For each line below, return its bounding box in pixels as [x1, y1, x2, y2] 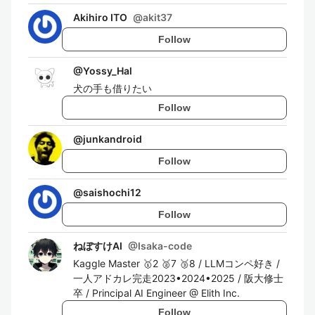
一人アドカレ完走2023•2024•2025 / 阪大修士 [73, 272, 283, 284]
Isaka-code [138, 240, 192, 252]
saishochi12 [83, 186, 141, 198]
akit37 [143, 11, 172, 23]
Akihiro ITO [73, 11, 127, 23]
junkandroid [83, 133, 142, 145]
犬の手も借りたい [73, 82, 152, 94]
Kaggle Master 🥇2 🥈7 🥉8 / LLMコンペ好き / [73, 257, 280, 269]
